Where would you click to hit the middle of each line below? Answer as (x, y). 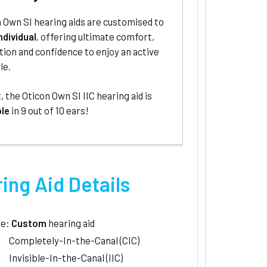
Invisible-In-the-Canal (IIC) (66, 258)
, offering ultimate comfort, (95, 37)
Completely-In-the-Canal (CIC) (74, 240)
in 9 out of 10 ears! (49, 111)
